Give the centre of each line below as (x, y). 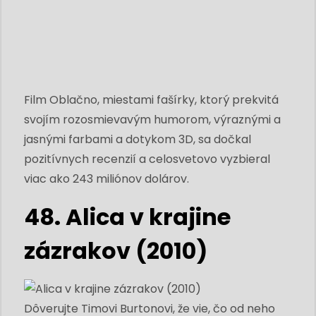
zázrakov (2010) (116, 250)
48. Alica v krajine (127, 217)
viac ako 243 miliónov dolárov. (107, 178)
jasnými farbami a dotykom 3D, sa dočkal (138, 139)
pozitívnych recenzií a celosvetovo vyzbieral (147, 159)
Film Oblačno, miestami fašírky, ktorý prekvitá (151, 99)
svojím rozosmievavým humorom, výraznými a (152, 119)
